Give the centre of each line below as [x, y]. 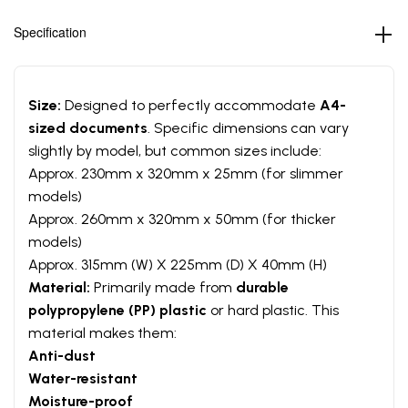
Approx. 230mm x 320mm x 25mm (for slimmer [186, 173]
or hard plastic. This [273, 310]
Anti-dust [62, 355]
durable [262, 287]
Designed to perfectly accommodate [190, 105]
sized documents [88, 127]
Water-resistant [83, 378]
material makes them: [102, 332]
